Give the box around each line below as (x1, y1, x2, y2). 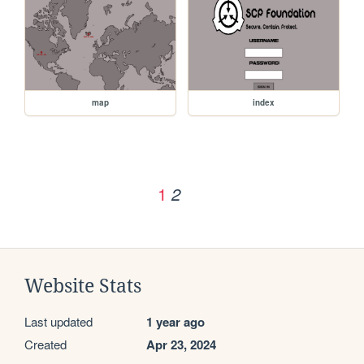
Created (24, 335, 67, 353)
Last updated (24, 312, 93, 330)
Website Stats (24, 275, 141, 297)
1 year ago (146, 312, 205, 331)
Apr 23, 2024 (146, 335, 216, 353)
